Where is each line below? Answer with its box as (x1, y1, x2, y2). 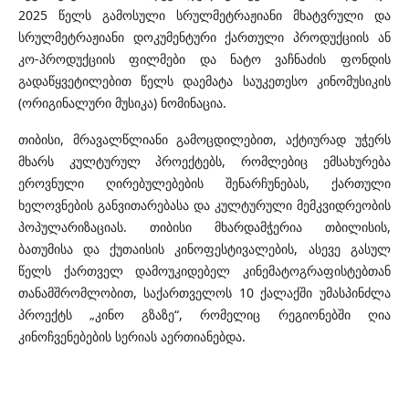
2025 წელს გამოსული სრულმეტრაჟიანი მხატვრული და (18, 6, 391, 25)
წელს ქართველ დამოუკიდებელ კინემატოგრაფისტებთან (18, 262, 391, 280)
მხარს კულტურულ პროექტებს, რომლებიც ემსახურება (18, 152, 391, 171)
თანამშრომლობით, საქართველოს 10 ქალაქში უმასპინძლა (18, 284, 391, 302)
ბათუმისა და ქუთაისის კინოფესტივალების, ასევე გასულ (18, 240, 391, 258)
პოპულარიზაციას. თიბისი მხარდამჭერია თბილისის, (18, 218, 391, 236)
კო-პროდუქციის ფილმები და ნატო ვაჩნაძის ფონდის (18, 50, 391, 68)
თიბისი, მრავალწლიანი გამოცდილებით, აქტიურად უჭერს (18, 131, 391, 149)
